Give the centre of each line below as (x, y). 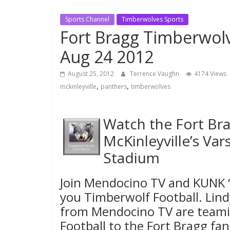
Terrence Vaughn (155, 73)
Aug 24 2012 (107, 56)
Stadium (131, 157)
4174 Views (210, 73)
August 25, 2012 (91, 73)
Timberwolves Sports (152, 19)
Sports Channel (87, 19)
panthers (114, 86)
